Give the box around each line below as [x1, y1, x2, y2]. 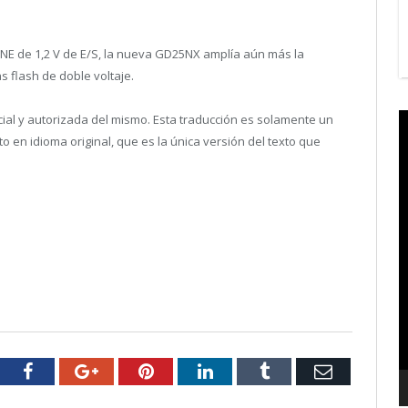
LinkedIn [211, 361, 280, 380]
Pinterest [152, 361, 219, 380]
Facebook [31, 361, 103, 380]
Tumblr [268, 361, 323, 380]
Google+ [97, 361, 161, 380]
